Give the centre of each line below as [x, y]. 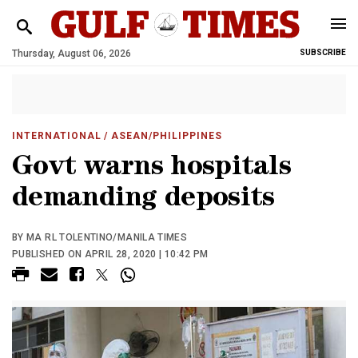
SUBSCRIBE [323, 52]
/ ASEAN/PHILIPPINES [161, 136]
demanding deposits [143, 200]
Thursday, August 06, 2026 [72, 54]
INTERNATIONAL [57, 136]
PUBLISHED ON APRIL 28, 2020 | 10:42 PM [110, 254]
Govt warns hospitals [151, 169]
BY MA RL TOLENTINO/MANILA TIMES [100, 237]
